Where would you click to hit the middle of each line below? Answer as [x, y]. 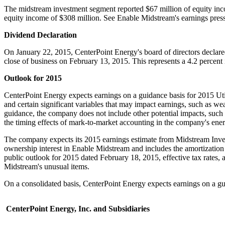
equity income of [32, 18]
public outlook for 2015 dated [52, 157]
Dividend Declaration [40, 35]
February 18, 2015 [129, 157]
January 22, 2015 [43, 52]
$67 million [164, 9]
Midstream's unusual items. [47, 166]
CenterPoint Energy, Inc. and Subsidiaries [78, 208]
